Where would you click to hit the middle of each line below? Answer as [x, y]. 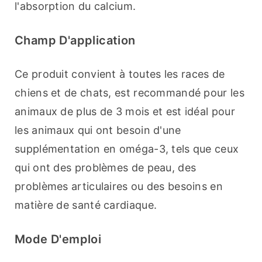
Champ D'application [75, 41]
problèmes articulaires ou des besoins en [119, 187]
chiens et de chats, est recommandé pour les [130, 93]
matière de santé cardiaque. [86, 205]
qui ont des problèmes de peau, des [106, 168]
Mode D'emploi [58, 239]
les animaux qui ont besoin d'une [98, 130]
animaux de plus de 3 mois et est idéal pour [125, 112]
